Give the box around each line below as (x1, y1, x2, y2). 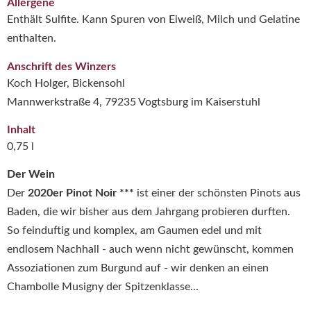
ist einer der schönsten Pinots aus (137, 187, 301, 199)
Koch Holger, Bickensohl (7, 77, 125, 89)
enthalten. (7, 33, 56, 44)
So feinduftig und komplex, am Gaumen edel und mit (7, 224, 262, 236)
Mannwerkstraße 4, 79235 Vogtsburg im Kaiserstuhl (7, 96, 260, 108)
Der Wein (7, 168, 55, 180)
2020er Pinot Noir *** (28, 187, 137, 199)
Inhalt (7, 124, 35, 135)
